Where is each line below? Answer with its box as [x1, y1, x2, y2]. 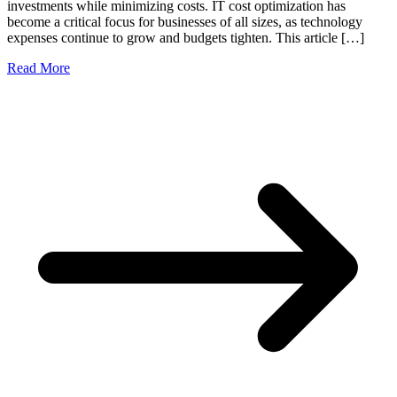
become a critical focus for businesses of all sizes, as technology [7, 14, 362, 30]
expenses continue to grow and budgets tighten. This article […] [7, 30, 364, 46]
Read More [7, 60, 70, 76]
